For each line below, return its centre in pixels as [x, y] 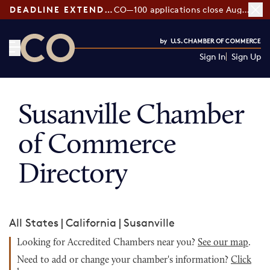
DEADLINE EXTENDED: [108, 9]
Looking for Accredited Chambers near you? [107, 243]
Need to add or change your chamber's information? [124, 260]
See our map [223, 243]
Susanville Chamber [131, 116]
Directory [73, 175]
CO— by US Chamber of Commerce [109, 69]
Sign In [212, 56]
